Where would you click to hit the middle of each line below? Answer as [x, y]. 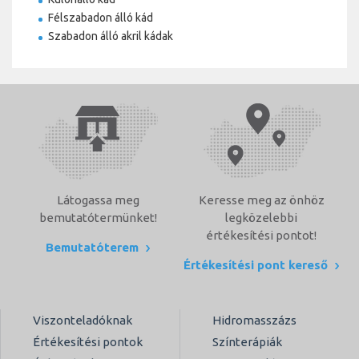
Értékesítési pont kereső [257, 265]
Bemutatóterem [94, 248]
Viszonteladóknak [83, 321]
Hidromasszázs [254, 321]
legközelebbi [261, 218]
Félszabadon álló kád [101, 18]
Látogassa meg [98, 200]
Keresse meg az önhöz [261, 200]
